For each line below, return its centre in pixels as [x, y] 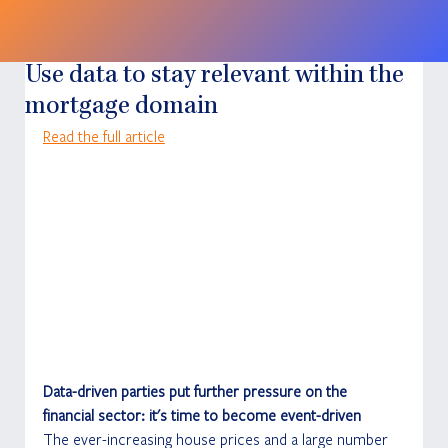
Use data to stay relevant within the [214, 76]
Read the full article [103, 135]
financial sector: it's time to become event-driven [201, 415]
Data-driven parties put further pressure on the [196, 391]
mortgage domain [121, 107]
